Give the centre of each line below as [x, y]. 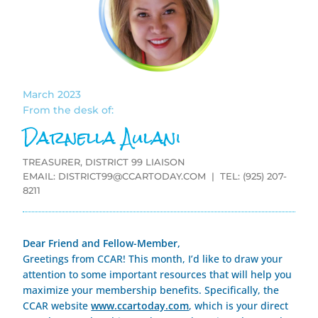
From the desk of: [68, 110]
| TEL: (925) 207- [247, 176]
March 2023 [52, 95]
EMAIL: [41, 176]
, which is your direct [239, 306]
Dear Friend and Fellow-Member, [102, 243]
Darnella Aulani [102, 138]
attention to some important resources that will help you [158, 275]
